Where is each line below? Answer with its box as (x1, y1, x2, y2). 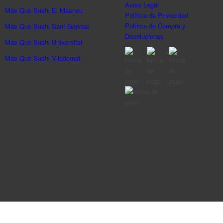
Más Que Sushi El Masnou (5, 5, 83, 15)
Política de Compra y (125, 20, 186, 30)
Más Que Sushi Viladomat (5, 53, 81, 63)
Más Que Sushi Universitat (5, 37, 83, 47)
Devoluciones (125, 31, 164, 41)
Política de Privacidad (125, 10, 189, 20)
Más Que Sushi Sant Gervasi (5, 21, 90, 31)
